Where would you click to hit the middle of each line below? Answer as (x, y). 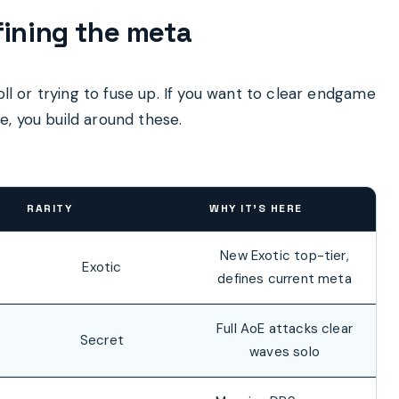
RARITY (49, 208)
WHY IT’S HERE (256, 208)
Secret (102, 340)
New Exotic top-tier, (285, 256)
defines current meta (285, 279)
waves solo (285, 352)
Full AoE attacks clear (285, 329)
